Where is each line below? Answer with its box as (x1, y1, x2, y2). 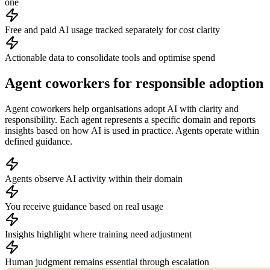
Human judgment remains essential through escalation (5, 256, 209, 267)
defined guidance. (5, 136, 72, 146)
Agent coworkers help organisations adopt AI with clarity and (5, 103, 239, 114)
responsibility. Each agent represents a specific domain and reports (5, 114, 256, 125)
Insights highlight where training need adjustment (5, 228, 192, 239)
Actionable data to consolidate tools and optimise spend (5, 52, 215, 63)
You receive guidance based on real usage (5, 201, 163, 212)
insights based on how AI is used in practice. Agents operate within (5, 125, 259, 136)
